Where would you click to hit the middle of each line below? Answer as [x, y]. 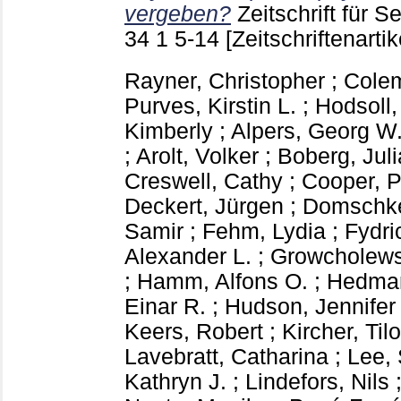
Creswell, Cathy [204, 181]
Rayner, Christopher [225, 81]
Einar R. [165, 306]
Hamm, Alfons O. [222, 281]
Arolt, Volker [197, 156]
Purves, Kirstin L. [210, 106]
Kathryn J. [175, 381]
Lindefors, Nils [317, 381]
